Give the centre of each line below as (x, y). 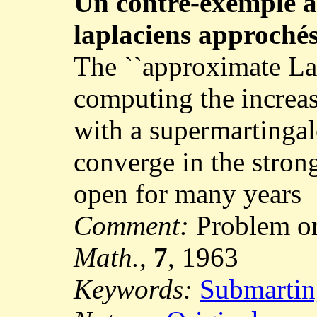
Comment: (135, 225)
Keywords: (137, 289)
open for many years (188, 194)
